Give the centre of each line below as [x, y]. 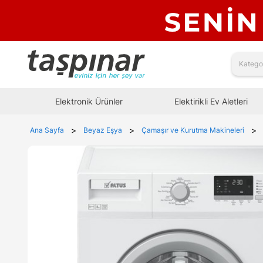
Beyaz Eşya [103, 130]
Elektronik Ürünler [89, 101]
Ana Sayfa [47, 130]
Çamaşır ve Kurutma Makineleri [193, 130]
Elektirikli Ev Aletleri [211, 101]
